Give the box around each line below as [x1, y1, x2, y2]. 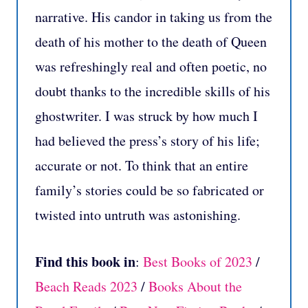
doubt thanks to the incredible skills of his [35, 82, 270, 101]
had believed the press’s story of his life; [35, 131, 260, 151]
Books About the [148, 277, 242, 296]
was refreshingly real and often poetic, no [35, 57, 267, 76]
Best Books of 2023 [143, 252, 252, 272]
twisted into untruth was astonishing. [35, 206, 241, 225]
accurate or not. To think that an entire [35, 156, 248, 175]
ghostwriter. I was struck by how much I [35, 107, 258, 126]
